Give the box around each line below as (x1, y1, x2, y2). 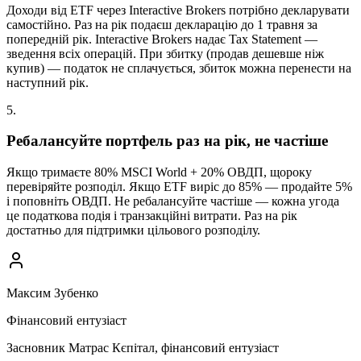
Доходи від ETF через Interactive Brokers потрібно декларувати (6, 2, 350, 17)
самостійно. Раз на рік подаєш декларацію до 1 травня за (6, 17, 317, 31)
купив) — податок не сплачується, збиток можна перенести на (6, 60, 351, 75)
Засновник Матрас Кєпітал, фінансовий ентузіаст (6, 340, 279, 355)
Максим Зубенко (6, 285, 98, 300)
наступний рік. (6, 75, 89, 89)
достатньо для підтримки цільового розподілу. (6, 222, 260, 237)
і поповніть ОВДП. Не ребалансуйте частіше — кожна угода (6, 193, 339, 208)
